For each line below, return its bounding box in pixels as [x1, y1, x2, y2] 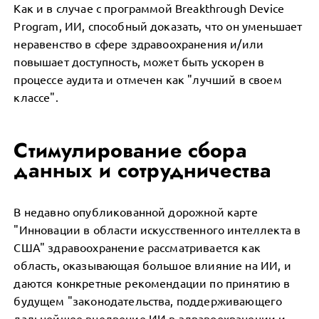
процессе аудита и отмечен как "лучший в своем [14, 72, 282, 86]
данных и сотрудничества [14, 155, 272, 185]
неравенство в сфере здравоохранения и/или [14, 36, 264, 51]
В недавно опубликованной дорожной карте [14, 204, 258, 219]
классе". [14, 90, 58, 104]
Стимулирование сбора [14, 135, 247, 165]
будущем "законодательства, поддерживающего [14, 293, 283, 308]
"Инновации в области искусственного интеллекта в [14, 222, 301, 236]
